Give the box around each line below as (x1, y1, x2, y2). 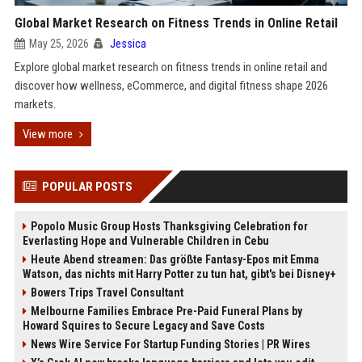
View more (22, 127, 73, 141)
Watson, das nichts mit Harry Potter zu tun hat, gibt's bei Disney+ (22, 267, 336, 280)
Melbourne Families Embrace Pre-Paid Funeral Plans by (30, 305, 302, 318)
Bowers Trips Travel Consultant (30, 286, 183, 299)
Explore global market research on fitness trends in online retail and (14, 60, 327, 74)
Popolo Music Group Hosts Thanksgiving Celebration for (30, 220, 308, 233)
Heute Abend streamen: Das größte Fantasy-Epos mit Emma (30, 253, 319, 266)
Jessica (109, 37, 146, 50)
